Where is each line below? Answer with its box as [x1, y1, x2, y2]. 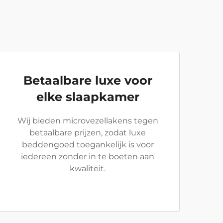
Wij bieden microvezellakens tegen [17, 116, 158, 125]
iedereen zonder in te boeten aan [21, 152, 154, 161]
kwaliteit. [70, 164, 106, 173]
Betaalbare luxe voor [23, 73, 152, 88]
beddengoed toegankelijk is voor [21, 140, 154, 149]
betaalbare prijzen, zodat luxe [29, 128, 146, 137]
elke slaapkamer [36, 90, 139, 104]
